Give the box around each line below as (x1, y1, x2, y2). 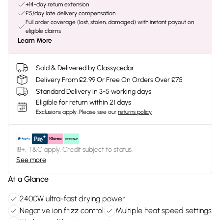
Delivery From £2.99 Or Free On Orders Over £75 (36, 75, 183, 84)
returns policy (118, 109, 152, 115)
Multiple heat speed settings (115, 206, 212, 215)
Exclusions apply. (36, 109, 78, 115)
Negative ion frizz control (20, 206, 104, 215)
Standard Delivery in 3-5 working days (36, 87, 151, 96)
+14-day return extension (26, 1, 89, 8)
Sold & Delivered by (36, 63, 95, 72)
